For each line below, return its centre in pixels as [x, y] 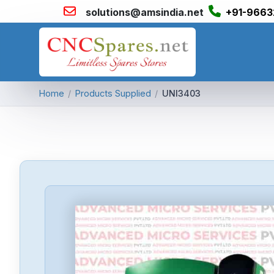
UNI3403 [181, 94]
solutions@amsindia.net [145, 12]
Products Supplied [113, 94]
